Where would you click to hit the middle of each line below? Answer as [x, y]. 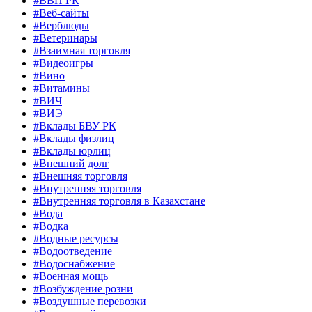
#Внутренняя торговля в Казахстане [119, 201]
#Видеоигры [63, 63]
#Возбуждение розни [83, 289]
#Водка [51, 226]
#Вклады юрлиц [72, 151]
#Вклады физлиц [74, 139]
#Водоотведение [73, 251]
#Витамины [62, 88]
